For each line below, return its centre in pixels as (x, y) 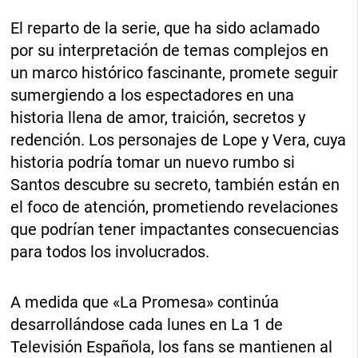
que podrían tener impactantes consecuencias (175, 230)
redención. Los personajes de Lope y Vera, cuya (179, 140)
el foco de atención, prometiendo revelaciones (175, 207)
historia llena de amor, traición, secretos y (158, 118)
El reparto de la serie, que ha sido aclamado (165, 28)
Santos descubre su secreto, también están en (175, 185)
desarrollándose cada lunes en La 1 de (147, 325)
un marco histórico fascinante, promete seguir (175, 73)
